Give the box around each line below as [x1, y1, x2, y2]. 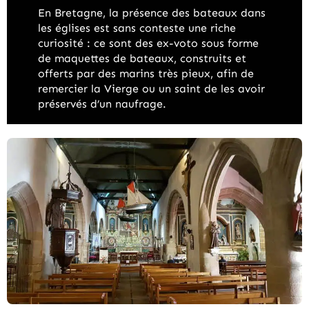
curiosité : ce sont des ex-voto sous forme [38, 36, 259, 50]
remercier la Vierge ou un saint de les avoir [38, 81, 265, 95]
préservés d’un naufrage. [38, 97, 166, 110]
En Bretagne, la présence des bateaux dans [38, 6, 266, 19]
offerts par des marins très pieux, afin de [38, 66, 254, 80]
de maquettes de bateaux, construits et [38, 51, 246, 65]
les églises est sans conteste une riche [38, 21, 236, 34]
